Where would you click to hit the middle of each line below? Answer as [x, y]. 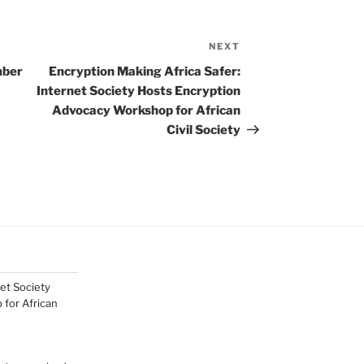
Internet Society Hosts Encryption [139, 91]
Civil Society [204, 130]
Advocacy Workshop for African [147, 111]
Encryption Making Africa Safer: [145, 72]
